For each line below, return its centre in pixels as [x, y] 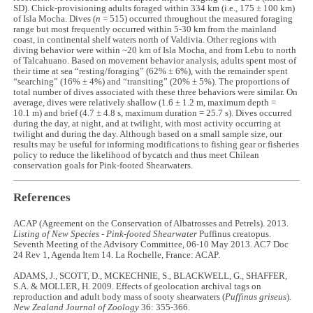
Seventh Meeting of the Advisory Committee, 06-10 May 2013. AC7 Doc [151, 244]
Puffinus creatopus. [235, 234]
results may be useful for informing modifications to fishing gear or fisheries [156, 144]
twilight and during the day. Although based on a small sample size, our [148, 134]
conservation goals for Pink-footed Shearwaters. [103, 165]
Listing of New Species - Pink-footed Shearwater [107, 234]
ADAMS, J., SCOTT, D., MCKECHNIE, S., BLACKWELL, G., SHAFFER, [151, 276]
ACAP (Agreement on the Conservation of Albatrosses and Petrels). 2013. [151, 223]
